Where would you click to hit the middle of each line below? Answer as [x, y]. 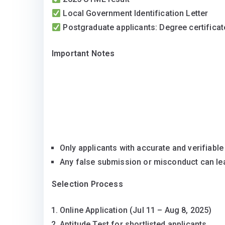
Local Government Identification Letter [135, 14]
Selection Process [87, 184]
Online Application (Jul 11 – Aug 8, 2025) [136, 210]
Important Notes [83, 54]
